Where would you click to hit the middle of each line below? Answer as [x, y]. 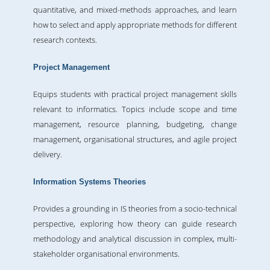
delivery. [48, 155]
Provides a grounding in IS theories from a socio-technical [135, 209]
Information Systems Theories [89, 182]
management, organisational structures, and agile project [135, 140]
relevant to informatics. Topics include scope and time [135, 109]
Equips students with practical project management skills [135, 94]
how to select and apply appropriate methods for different [135, 25]
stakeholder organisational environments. [106, 254]
